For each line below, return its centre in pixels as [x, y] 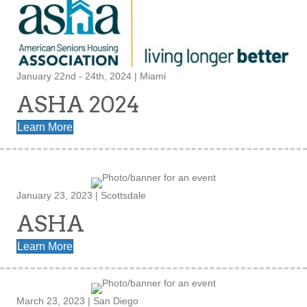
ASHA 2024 [78, 105]
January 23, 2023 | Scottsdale [81, 196]
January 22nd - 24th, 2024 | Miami [91, 76]
